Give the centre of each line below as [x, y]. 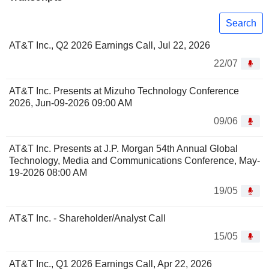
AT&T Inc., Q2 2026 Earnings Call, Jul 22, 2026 [110, 46]
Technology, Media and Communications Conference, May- [134, 161]
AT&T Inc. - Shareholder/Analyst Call [87, 219]
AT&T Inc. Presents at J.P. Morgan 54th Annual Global [123, 149]
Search [241, 23]
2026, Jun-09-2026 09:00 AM [71, 103]
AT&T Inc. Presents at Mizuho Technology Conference [124, 91]
